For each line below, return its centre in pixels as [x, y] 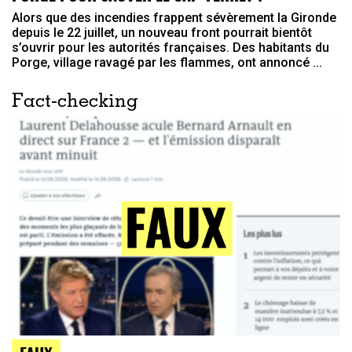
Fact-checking [75, 103]
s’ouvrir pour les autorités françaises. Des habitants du [170, 48]
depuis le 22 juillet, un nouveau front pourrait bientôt [162, 33]
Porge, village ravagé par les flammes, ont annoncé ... [167, 63]
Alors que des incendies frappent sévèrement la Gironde [174, 18]
